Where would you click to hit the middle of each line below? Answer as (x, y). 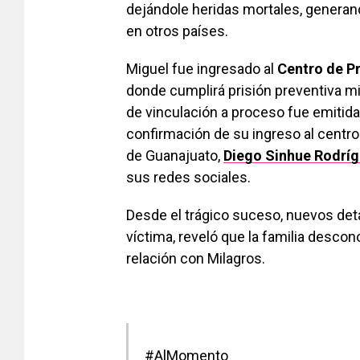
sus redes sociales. (188, 178)
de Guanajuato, (175, 156)
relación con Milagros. (196, 259)
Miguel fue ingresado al (202, 69)
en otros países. (177, 31)
